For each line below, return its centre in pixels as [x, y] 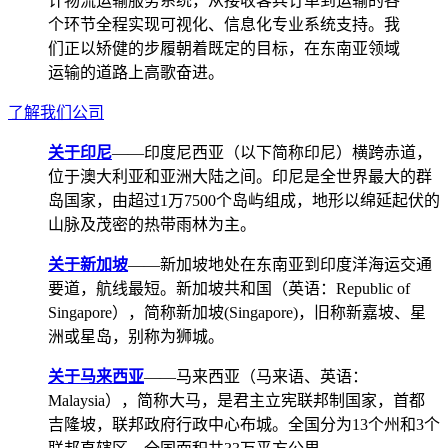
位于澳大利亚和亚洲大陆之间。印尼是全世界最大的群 [240, 177]
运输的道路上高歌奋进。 [136, 73]
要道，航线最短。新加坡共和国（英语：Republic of [229, 289]
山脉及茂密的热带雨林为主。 [152, 225]
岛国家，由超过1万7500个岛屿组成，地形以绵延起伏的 [244, 201]
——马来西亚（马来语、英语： [256, 377]
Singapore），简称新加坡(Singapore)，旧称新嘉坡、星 [237, 313]
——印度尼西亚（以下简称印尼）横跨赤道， [272, 153]
